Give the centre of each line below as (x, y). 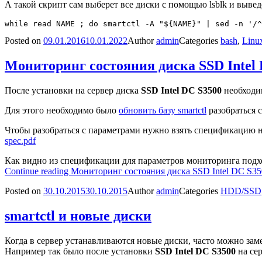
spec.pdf (20, 140)
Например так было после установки (80, 251)
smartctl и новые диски (78, 216)
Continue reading (38, 171)
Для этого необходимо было (62, 110)
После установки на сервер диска (73, 90)
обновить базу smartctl (163, 110)
